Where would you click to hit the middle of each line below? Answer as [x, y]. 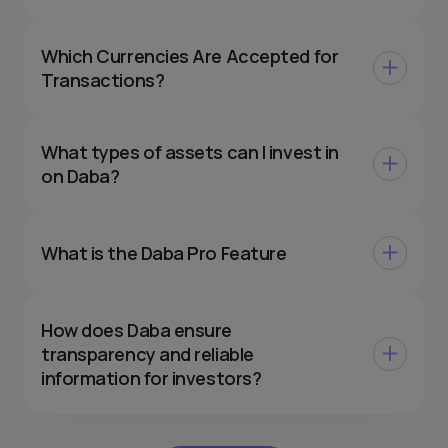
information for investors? [151, 377]
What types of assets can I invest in [190, 151]
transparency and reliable [147, 353]
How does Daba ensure [137, 329]
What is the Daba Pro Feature [164, 252]
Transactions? [103, 79]
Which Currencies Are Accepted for [190, 55]
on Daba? [80, 175]
